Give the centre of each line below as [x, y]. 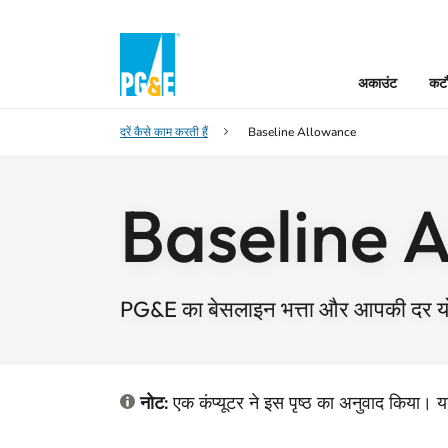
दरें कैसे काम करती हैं [164, 132]
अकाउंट [377, 83]
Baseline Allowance [302, 132]
